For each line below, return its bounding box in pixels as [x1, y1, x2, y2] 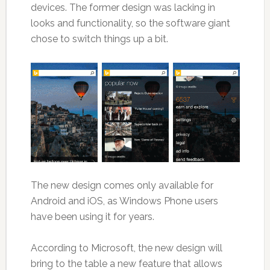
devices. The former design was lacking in [30, 2, 215, 14]
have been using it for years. [30, 211, 154, 223]
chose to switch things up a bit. [30, 33, 168, 45]
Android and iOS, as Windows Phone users [30, 195, 218, 207]
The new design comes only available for [30, 180, 213, 192]
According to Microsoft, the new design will [30, 242, 222, 254]
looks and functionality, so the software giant [30, 17, 230, 30]
